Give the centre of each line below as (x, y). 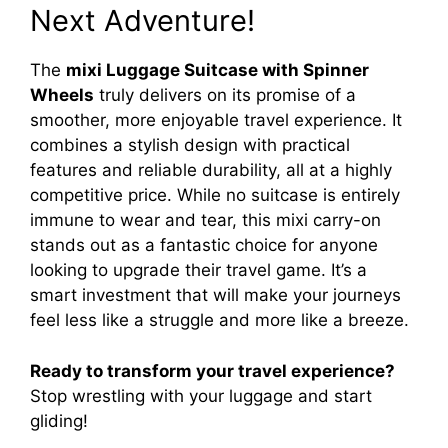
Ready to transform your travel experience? (212, 370)
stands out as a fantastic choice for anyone (204, 245)
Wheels (62, 95)
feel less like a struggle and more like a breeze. (219, 320)
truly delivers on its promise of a (225, 95)
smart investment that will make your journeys (215, 295)
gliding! (59, 420)
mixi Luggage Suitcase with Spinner (217, 70)
